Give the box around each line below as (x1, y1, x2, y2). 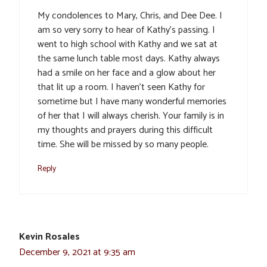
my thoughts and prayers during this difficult (38, 122, 213, 139)
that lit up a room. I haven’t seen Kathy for (38, 79, 205, 96)
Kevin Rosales (19, 229, 80, 246)
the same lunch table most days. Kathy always (38, 51, 220, 67)
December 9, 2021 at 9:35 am (19, 244, 135, 261)
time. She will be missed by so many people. (38, 136, 209, 153)
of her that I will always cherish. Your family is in (38, 108, 224, 125)
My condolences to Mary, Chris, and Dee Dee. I (38, 8, 222, 24)
